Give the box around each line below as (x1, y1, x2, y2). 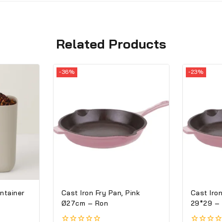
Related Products (56, 35, 166, 52)
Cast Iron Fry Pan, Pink (61, 188, 140, 197)
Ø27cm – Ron (87, 198, 108, 208)
